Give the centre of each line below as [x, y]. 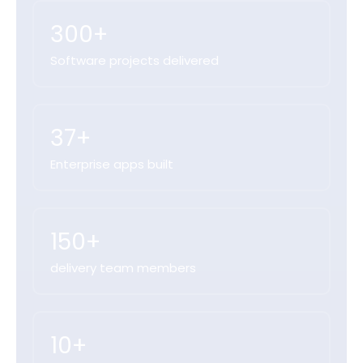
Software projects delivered [135, 61]
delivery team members [123, 268]
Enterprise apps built [112, 164]
